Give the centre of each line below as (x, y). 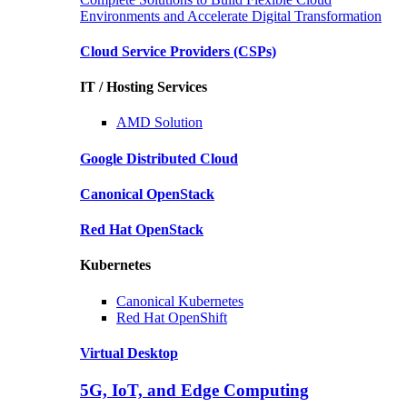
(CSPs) (255, 51)
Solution (179, 123)
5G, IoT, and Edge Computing (194, 391)
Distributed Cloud (182, 158)
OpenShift (196, 317)
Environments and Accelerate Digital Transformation (231, 15)
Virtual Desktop (129, 353)
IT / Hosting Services (144, 87)
